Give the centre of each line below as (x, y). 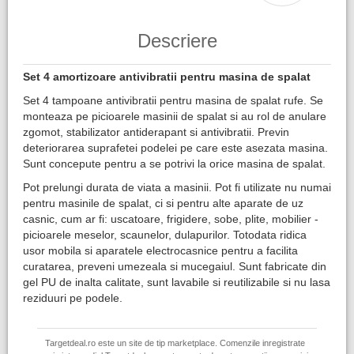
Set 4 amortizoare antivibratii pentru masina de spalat (167, 77)
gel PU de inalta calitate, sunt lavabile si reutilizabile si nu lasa (177, 282)
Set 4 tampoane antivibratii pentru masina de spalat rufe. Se (173, 100)
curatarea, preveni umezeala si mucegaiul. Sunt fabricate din (175, 266)
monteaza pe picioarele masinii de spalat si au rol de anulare (175, 116)
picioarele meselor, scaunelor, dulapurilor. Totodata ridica (165, 235)
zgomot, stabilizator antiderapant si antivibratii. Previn (156, 132)
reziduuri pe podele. (73, 298)
